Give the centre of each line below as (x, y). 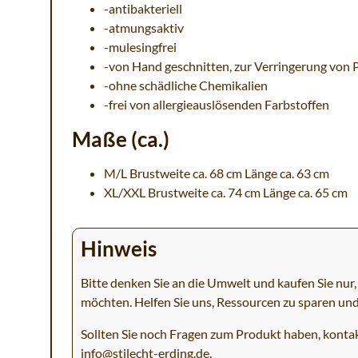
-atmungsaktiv (144, 28)
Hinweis (119, 249)
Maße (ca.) (121, 139)
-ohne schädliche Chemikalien (186, 86)
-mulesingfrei (140, 47)
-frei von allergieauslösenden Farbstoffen (217, 105)
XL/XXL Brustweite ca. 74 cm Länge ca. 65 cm (226, 193)
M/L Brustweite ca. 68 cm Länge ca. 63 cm (217, 173)
